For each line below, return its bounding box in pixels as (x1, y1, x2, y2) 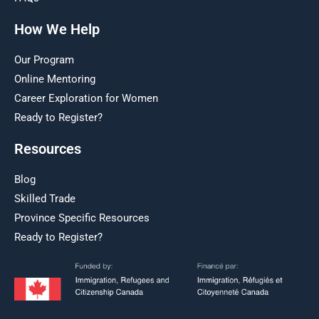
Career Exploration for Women (14, 91, 158, 105)
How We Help (14, 20, 100, 38)
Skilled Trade (14, 192, 75, 205)
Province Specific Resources (14, 211, 150, 224)
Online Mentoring (14, 72, 95, 85)
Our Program (14, 53, 74, 66)
